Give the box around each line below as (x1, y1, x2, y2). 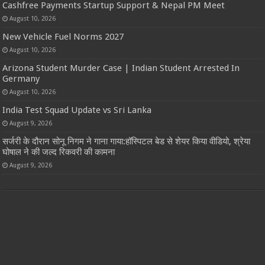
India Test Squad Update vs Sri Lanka (2, 105, 152, 116)
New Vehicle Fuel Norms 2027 (2, 31, 124, 43)
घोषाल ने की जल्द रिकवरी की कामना (2, 147, 115, 158)
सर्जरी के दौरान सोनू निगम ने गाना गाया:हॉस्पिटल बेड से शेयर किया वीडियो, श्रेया (2, 136, 251, 147)
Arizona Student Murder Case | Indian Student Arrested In (2, 63, 240, 74)
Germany (2, 73, 40, 85)
